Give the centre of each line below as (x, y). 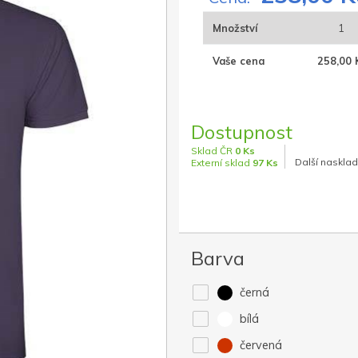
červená (260, 346)
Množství (235, 28)
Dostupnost (242, 132)
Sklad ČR (213, 151)
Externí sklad (222, 163)
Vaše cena (239, 61)
